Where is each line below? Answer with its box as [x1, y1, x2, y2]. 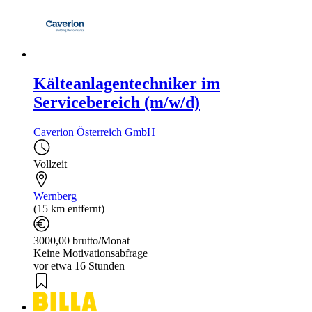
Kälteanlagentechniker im [33, 74, 220, 93]
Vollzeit [33, 157, 67, 170]
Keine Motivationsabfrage [33, 247, 148, 259]
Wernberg [33, 189, 77, 202]
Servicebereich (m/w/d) [33, 93, 200, 111]
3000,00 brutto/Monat [33, 234, 130, 247]
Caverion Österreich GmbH [33, 125, 155, 138]
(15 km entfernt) [33, 202, 104, 214]
